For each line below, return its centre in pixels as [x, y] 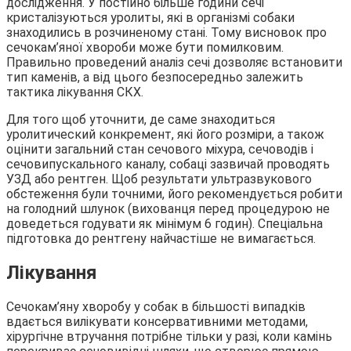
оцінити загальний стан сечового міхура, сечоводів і [160, 150]
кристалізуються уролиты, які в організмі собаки [150, 18]
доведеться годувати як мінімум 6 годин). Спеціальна [165, 224]
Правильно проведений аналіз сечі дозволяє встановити [174, 63]
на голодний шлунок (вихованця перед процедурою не [168, 209]
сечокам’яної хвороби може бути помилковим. [145, 48]
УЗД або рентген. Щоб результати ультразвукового [159, 179]
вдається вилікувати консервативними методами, [157, 322]
